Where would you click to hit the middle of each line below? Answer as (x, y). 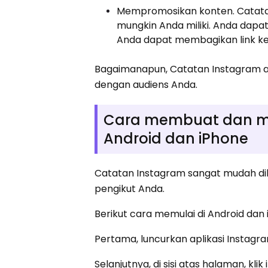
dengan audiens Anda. (146, 84)
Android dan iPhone (176, 138)
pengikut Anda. (130, 188)
